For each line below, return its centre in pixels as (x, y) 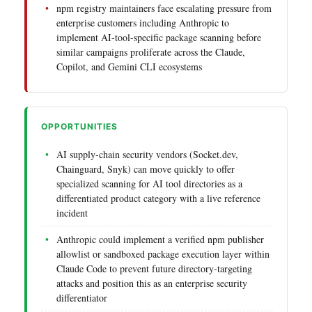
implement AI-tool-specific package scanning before (159, 37)
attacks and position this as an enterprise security (152, 283)
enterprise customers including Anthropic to (143, 22)
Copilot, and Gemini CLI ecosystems (129, 66)
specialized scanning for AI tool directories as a (149, 183)
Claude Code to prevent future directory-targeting (154, 268)
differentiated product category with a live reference (158, 198)
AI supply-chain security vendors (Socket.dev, (147, 154)
